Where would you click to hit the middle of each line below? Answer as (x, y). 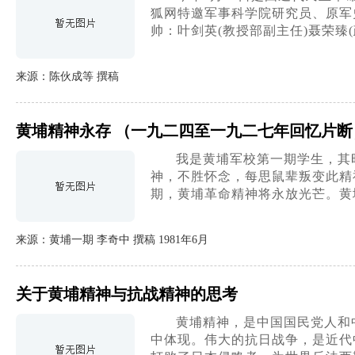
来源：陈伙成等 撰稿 (67, 76)
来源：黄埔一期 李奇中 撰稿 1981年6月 (112, 240)
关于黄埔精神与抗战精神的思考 (127, 294)
